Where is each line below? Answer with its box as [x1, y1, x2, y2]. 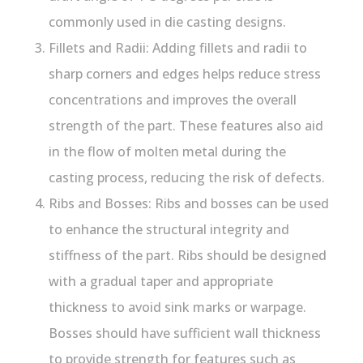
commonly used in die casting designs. [49, 12, 286, 31]
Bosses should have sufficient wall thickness [49, 323, 321, 342]
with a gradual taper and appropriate [49, 271, 273, 290]
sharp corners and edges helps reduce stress [49, 64, 321, 83]
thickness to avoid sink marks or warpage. [49, 297, 306, 316]
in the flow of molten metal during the [49, 142, 286, 160]
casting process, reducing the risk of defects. [49, 168, 325, 186]
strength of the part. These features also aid [49, 116, 323, 135]
